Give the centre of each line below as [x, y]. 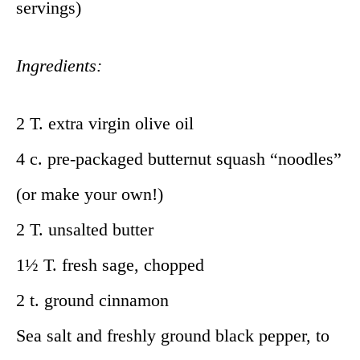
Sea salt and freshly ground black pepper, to [173, 335]
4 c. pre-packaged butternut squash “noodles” [179, 158]
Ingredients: [59, 65]
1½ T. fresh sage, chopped [110, 264]
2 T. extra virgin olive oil [105, 123]
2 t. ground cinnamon [92, 300]
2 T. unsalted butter [85, 229]
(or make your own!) [90, 194]
